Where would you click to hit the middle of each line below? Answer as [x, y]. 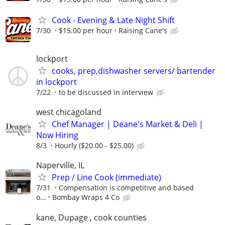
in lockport [57, 82]
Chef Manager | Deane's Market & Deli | [128, 124]
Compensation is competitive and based [126, 188]
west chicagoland [69, 112]
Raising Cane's [143, 30]
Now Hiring [57, 135]
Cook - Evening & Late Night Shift [113, 20]
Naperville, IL [60, 165]
